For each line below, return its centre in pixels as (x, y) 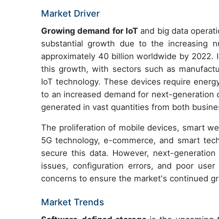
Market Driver (70, 13)
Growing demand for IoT (90, 31)
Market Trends (73, 202)
